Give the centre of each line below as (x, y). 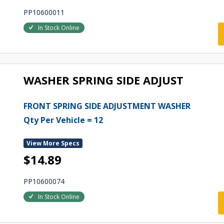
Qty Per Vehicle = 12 (63, 120)
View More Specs (53, 143)
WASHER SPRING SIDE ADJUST (103, 80)
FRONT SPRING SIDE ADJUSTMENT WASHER (107, 106)
